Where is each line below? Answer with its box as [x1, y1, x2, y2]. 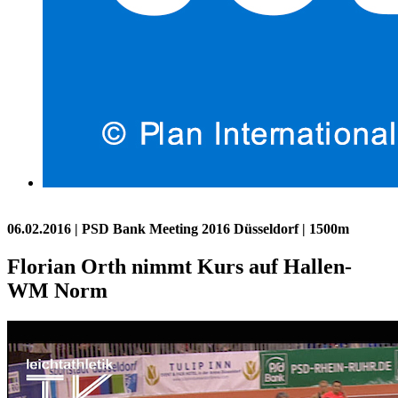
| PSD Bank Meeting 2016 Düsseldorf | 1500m [75, 220, 349, 236]
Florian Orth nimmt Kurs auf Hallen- [7, 254, 352, 278]
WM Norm [7, 278, 107, 302]
